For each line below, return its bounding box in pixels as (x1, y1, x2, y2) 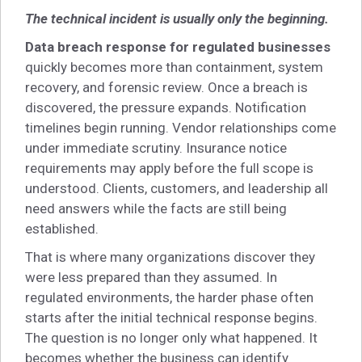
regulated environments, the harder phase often (25, 289, 314, 306)
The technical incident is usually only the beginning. (25, 11, 329, 27)
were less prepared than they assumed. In (25, 269, 277, 286)
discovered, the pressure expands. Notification (25, 99, 306, 116)
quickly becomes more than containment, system (25, 59, 323, 76)
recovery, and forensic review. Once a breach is (25, 79, 308, 96)
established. (25, 221, 99, 238)
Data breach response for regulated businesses (25, 39, 330, 56)
